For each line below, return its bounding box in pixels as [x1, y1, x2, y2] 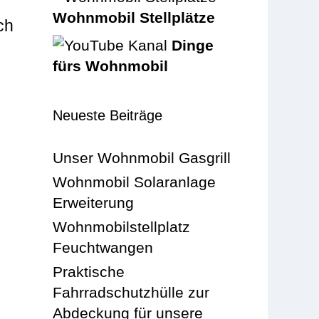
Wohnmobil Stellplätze [53, 9, 216, 26]
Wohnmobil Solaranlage [53, 173, 216, 190]
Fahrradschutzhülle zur [53, 283, 210, 300]
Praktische [53, 263, 125, 280]
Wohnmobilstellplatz [53, 218, 191, 235]
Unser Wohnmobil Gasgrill [53, 149, 231, 166]
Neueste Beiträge [53, 107, 163, 123]
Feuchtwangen [53, 239, 154, 256]
